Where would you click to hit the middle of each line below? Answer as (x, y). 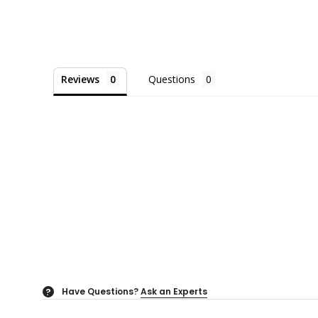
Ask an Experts (174, 291)
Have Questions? (100, 291)
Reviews (80, 79)
